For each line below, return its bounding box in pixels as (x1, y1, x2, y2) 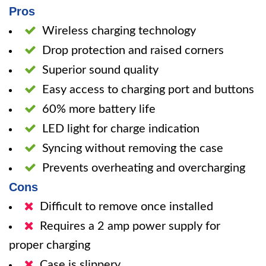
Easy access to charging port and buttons (42, 84, 254, 96)
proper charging (9, 239, 90, 251)
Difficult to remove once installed (40, 201, 213, 213)
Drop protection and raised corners (42, 45, 224, 56)
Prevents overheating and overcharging (42, 162, 245, 174)
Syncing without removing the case (42, 142, 223, 154)
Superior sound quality (42, 64, 159, 76)
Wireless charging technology (42, 25, 196, 37)
